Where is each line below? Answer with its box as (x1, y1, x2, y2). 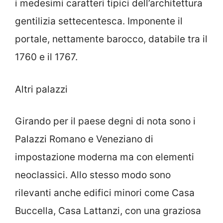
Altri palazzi (15, 83, 68, 95)
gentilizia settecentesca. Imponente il (15, 15, 183, 27)
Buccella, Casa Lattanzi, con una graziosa (15, 205, 201, 217)
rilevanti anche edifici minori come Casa (15, 187, 195, 199)
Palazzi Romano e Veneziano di (15, 133, 153, 145)
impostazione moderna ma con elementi (15, 151, 194, 163)
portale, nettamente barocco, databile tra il (15, 33, 208, 45)
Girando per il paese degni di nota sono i (15, 115, 196, 127)
